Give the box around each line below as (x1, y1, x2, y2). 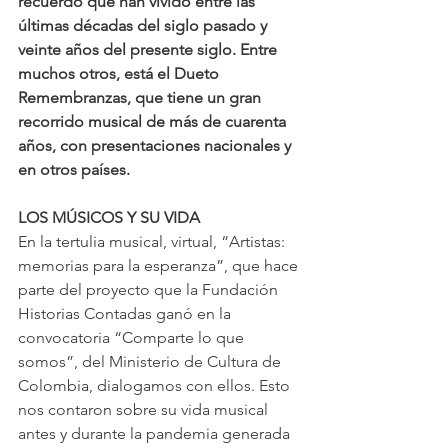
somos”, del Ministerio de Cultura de (18, 351, 285, 371)
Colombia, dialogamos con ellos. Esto (18, 375, 294, 395)
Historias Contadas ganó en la (18, 303, 235, 323)
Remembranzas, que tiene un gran (18, 87, 265, 107)
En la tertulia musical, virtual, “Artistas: (18, 231, 289, 251)
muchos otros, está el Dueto (18, 63, 223, 83)
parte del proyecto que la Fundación (18, 279, 282, 299)
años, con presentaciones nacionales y (18, 135, 295, 155)
